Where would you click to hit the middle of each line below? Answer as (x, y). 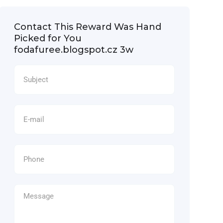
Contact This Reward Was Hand (87, 27)
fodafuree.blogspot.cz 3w (73, 50)
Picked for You (48, 38)
